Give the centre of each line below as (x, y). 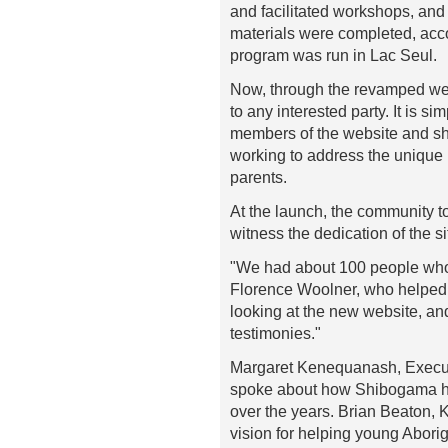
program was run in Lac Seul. (333, 55)
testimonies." (275, 333)
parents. (258, 177)
